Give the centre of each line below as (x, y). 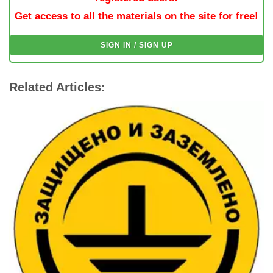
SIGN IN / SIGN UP (136, 45)
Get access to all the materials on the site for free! (136, 16)
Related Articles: (57, 87)
